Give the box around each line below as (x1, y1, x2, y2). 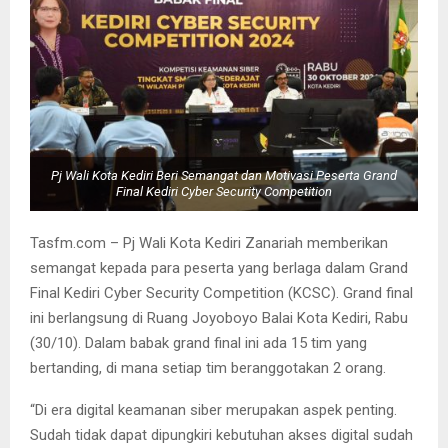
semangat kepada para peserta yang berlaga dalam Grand (30, 258, 408, 277)
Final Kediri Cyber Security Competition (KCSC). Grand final (30, 283, 413, 302)
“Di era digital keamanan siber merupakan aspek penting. (30, 400, 397, 419)
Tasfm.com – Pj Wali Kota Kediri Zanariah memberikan (30, 233, 388, 252)
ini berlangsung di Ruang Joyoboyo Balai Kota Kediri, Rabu (30, 308, 408, 327)
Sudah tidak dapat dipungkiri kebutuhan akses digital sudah (30, 425, 413, 444)
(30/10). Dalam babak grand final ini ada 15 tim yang (30, 333, 367, 352)
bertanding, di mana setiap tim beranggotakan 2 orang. (30, 358, 386, 377)
